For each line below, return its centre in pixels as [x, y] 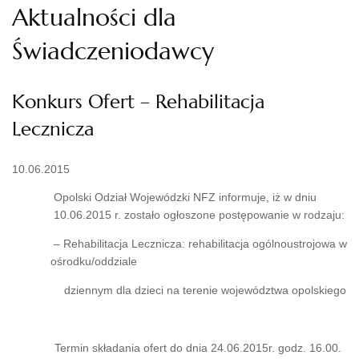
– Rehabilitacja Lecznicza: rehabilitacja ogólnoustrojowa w [199, 243]
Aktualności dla [94, 17]
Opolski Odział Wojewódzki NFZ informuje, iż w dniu [186, 197]
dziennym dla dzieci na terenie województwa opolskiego [200, 290]
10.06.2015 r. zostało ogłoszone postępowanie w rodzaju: [200, 214]
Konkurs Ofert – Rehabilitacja [138, 101]
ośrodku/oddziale [103, 261]
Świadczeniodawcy [113, 51]
